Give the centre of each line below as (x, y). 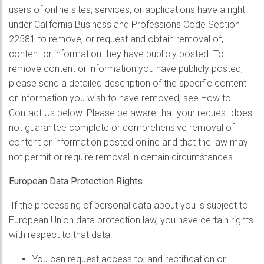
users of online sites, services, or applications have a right (127, 10)
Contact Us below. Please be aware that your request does (131, 113)
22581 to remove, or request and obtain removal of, (116, 39)
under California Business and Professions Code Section (124, 24)
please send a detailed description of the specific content (128, 83)
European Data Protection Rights (76, 181)
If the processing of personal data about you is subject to (128, 205)
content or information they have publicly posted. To (116, 54)
